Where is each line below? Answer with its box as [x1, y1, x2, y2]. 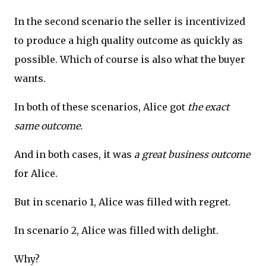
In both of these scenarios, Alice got [14, 100, 188, 113]
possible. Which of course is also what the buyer [14, 53, 245, 65]
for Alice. [14, 167, 58, 179]
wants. [14, 72, 46, 84]
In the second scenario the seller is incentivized [14, 15, 245, 27]
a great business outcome [134, 148, 250, 160]
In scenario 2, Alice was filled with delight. [14, 224, 218, 236]
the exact [188, 100, 229, 113]
